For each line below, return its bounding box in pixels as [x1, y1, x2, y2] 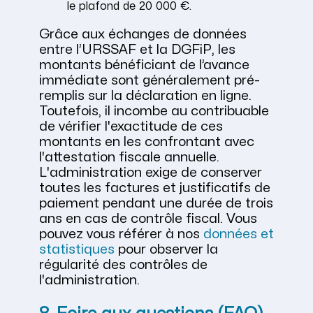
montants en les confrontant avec [39, 136, 254, 149]
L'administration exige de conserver [39, 166, 262, 180]
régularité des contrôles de [39, 259, 208, 272]
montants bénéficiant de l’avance [39, 59, 249, 72]
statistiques [39, 243, 115, 256]
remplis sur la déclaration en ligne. [39, 89, 252, 103]
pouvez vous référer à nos [39, 228, 203, 241]
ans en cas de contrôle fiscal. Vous [39, 212, 257, 226]
